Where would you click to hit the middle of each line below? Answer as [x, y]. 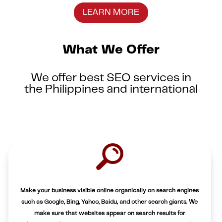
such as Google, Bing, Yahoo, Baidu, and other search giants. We [110, 202]
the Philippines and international [111, 89]
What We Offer [111, 50]
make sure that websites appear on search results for [110, 214]
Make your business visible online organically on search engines [110, 191]
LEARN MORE [111, 13]
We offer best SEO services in [111, 78]
